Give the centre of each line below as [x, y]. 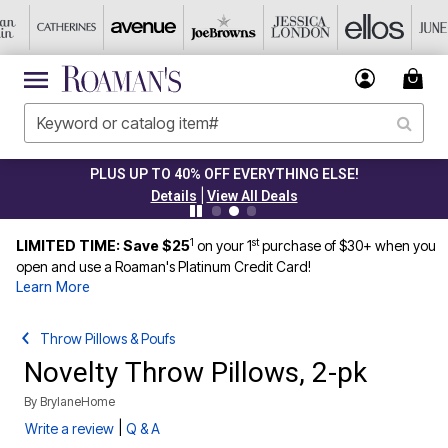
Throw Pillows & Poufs [108, 338]
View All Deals [252, 196]
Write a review [69, 428]
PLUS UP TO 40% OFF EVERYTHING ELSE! [224, 174]
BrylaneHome [77, 401]
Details [173, 196]
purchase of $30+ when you [347, 245]
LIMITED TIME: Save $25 [103, 245]
